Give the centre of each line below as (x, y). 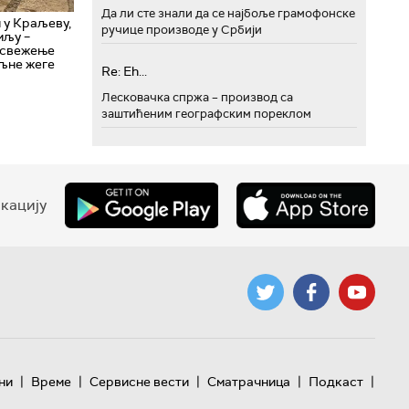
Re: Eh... (124, 71)
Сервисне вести (139, 382)
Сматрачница (248, 382)
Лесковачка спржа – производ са (197, 97)
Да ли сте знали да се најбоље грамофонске (228, 13)
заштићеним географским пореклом (206, 114)
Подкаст (336, 382)
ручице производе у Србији (182, 30)
